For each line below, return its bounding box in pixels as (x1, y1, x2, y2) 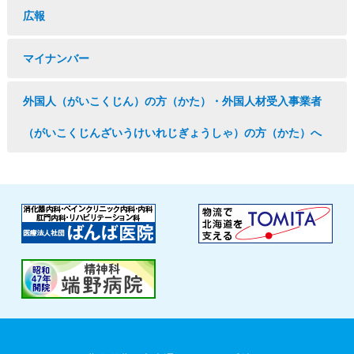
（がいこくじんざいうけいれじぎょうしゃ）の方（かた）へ (22, 126, 322, 139)
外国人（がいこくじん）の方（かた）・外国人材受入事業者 (22, 95, 322, 107)
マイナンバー (22, 52, 89, 65)
